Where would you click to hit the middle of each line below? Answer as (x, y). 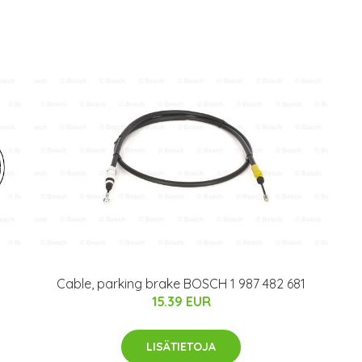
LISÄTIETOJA (181, 346)
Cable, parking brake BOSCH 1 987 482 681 (181, 283)
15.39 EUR (181, 301)
